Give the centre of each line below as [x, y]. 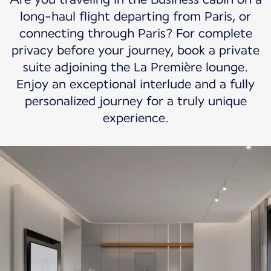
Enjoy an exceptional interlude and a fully [135, 84]
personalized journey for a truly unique [135, 101]
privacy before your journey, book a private [135, 51]
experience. [135, 118]
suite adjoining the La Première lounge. [135, 67]
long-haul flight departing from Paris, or [135, 17]
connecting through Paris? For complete [135, 34]
